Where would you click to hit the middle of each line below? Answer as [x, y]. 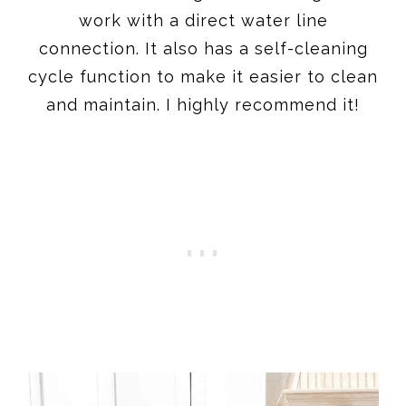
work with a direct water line [203, 20]
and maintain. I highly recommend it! [203, 104]
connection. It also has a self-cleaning [203, 48]
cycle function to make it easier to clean [203, 76]
